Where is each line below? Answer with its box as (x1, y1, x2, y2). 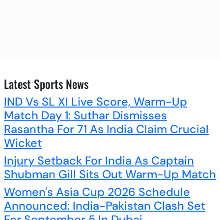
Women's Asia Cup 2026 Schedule (4, 184, 190, 199)
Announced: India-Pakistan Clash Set (4, 198, 205, 213)
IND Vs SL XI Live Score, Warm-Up (4, 94, 187, 109)
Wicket (4, 135, 42, 150)
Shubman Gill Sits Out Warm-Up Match (4, 166, 216, 182)
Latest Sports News (4, 75, 88, 92)
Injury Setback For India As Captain (4, 153, 194, 168)
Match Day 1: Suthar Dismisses (4, 108, 167, 123)
